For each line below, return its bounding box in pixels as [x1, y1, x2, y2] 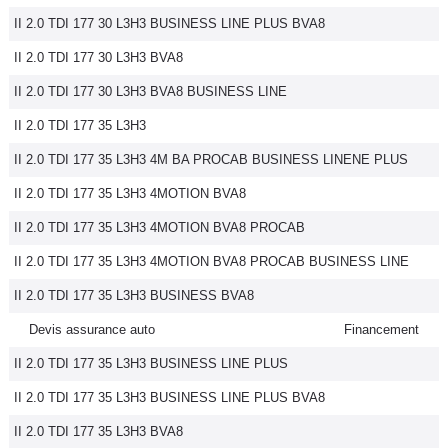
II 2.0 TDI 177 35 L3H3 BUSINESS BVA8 [14, 288, 254, 303]
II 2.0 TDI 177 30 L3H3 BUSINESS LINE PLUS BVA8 [14, 16, 325, 31]
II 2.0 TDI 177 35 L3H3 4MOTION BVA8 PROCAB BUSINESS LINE [14, 254, 409, 269]
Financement [344, 322, 419, 337]
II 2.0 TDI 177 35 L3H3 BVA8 [14, 424, 183, 439]
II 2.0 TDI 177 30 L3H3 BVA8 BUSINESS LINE [14, 84, 287, 99]
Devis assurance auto [29, 322, 155, 337]
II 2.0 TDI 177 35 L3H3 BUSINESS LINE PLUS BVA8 [14, 390, 325, 405]
